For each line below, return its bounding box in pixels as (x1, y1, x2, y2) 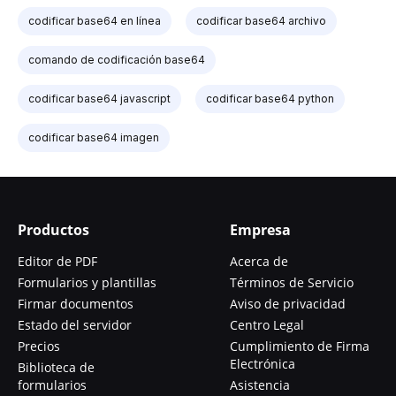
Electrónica (230, 354, 295, 372)
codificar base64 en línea (28, 13, 161, 27)
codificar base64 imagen (28, 130, 159, 144)
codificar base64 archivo (196, 13, 326, 27)
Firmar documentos (18, 294, 133, 312)
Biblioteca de (18, 358, 95, 376)
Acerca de (230, 252, 288, 270)
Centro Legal (230, 316, 304, 333)
